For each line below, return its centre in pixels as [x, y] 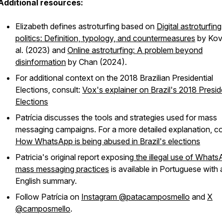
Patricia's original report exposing [75, 157]
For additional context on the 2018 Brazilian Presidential [114, 78]
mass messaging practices [62, 169]
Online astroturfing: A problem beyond [135, 50]
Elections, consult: [49, 90]
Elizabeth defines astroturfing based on [86, 26]
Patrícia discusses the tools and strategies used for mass [116, 117]
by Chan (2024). [96, 62]
